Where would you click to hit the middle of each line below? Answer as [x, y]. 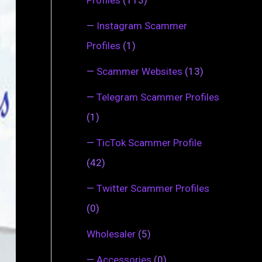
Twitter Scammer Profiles [153, 188]
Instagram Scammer [142, 25]
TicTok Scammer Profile [149, 142]
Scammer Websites [139, 71]
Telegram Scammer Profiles [158, 97]
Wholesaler [111, 234]
